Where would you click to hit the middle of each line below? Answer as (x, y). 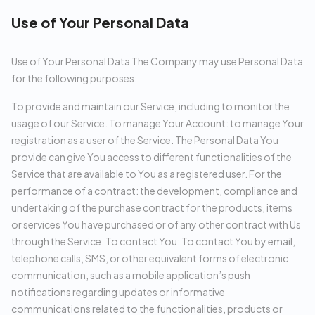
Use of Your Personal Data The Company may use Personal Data (157, 61)
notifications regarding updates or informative (118, 292)
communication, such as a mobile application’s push (131, 275)
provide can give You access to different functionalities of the (152, 157)
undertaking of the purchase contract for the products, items (152, 207)
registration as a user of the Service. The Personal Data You (145, 140)
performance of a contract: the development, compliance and (154, 191)
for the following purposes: (74, 78)
